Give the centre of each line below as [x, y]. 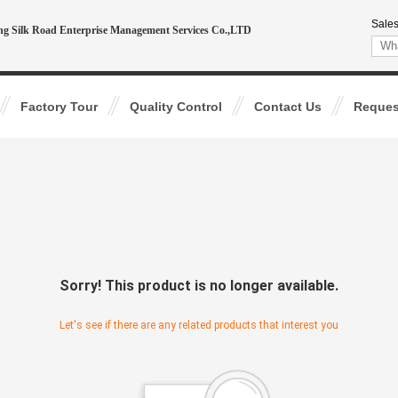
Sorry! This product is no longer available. [199, 286]
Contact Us [288, 107]
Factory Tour [59, 107]
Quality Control [176, 107]
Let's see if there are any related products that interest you [199, 325]
